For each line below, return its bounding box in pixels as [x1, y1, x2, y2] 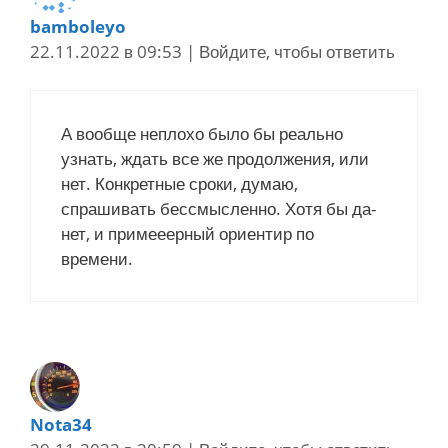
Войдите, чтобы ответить [199, 40, 395, 64]
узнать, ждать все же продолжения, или [61, 146, 369, 170]
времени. [61, 246, 133, 270]
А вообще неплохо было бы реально [61, 121, 343, 145]
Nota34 [30, 412, 92, 436]
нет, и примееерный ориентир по [61, 221, 314, 245]
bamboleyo [30, 15, 126, 39]
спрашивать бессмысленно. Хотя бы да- [61, 196, 376, 220]
